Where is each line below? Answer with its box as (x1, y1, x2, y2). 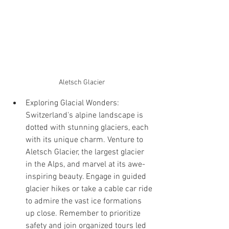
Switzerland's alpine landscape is (26, 110, 145, 121)
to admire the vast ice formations (26, 196, 144, 207)
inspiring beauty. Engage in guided (26, 172, 148, 182)
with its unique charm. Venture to (26, 135, 145, 146)
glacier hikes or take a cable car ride (26, 184, 154, 195)
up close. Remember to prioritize (26, 209, 143, 219)
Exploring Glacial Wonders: (26, 98, 121, 109)
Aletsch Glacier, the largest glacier (26, 147, 146, 158)
